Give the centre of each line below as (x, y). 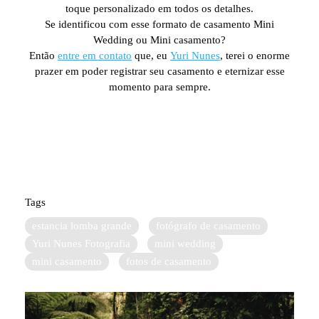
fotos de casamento (169, 262)
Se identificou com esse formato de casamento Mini (159, 25)
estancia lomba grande (82, 226)
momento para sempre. (159, 87)
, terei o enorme (255, 56)
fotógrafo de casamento (208, 226)
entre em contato (95, 56)
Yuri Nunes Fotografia (81, 244)
